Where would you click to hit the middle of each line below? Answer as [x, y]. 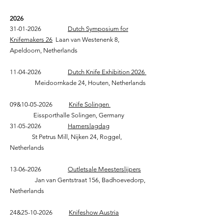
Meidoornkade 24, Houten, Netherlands [78, 82]
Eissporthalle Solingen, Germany [67, 115]
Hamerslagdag [89, 126]
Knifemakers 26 [31, 39]
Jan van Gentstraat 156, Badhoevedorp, [78, 180]
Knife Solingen [90, 104]
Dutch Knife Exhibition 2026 [107, 72]
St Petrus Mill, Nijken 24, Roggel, [66, 137]
